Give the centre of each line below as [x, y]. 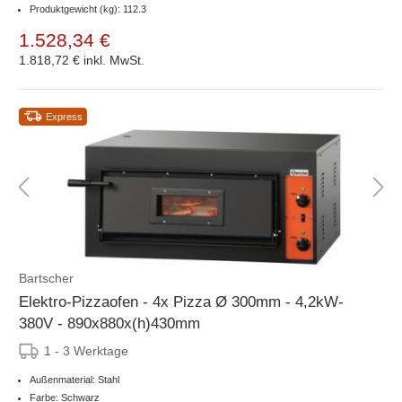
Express [64, 116]
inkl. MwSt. [114, 60]
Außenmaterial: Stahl [74, 379]
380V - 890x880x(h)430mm [109, 323]
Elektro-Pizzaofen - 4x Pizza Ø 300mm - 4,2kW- [181, 301]
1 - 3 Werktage [86, 350]
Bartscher [46, 278]
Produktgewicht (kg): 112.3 [88, 9]
